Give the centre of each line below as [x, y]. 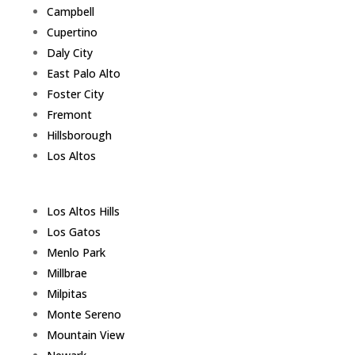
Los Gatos [73, 232]
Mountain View [85, 335]
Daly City [69, 53]
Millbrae [67, 273]
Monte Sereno [84, 314]
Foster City [75, 94]
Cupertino [72, 32]
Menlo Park [76, 252]
